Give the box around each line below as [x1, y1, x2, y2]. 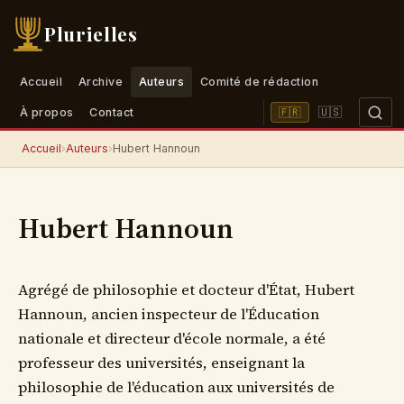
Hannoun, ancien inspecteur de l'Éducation [18, 303, 319, 325]
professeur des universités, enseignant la [18, 352, 305, 373]
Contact [89, 106, 134, 120]
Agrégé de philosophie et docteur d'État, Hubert [18, 279, 354, 300]
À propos [19, 106, 74, 120]
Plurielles [43, 21, 139, 46]
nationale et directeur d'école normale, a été [18, 327, 326, 349]
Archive [78, 75, 124, 89]
